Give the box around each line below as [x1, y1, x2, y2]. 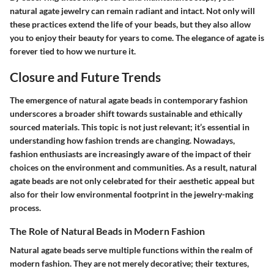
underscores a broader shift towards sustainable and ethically [10, 108, 242, 119]
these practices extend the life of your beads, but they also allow [10, 19, 251, 29]
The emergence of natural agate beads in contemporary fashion [10, 94, 248, 105]
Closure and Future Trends [10, 69, 161, 84]
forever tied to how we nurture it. [10, 46, 136, 56]
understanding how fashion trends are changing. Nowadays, [10, 135, 235, 146]
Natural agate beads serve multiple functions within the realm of [10, 244, 253, 255]
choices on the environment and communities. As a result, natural [10, 161, 257, 172]
